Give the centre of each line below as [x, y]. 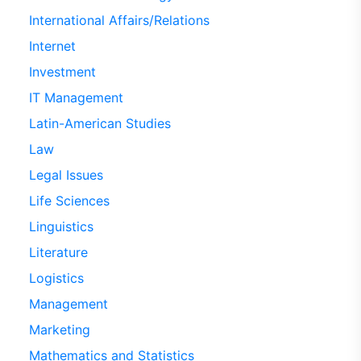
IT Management [76, 97]
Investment [62, 71]
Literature [58, 252]
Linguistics [61, 226]
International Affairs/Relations [119, 20]
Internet [52, 46]
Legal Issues [66, 174]
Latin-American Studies [100, 123]
